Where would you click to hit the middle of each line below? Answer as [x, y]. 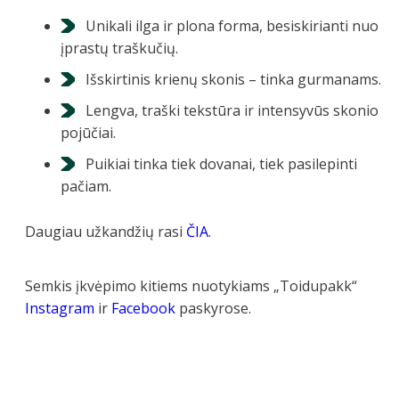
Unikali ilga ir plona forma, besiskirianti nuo [232, 25]
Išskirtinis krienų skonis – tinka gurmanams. [233, 79]
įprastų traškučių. [119, 48]
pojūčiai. [88, 132]
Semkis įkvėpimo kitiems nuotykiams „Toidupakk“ [191, 285]
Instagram [60, 308]
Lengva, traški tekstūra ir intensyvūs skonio [232, 110]
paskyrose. [213, 308]
